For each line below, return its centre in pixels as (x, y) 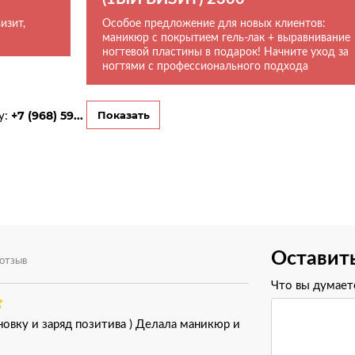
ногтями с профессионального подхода (205, 66)
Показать (123, 115)
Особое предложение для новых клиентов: (214, 23)
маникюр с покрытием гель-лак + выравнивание (226, 37)
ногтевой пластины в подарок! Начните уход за (225, 52)
